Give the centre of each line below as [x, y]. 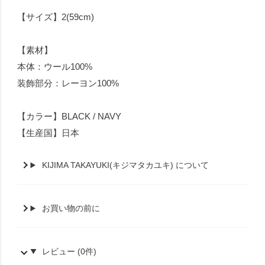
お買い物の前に [71, 209]
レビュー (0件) [70, 252]
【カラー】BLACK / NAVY [70, 117]
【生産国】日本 [49, 133]
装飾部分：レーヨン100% [68, 83]
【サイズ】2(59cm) [56, 17]
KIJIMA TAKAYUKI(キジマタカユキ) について [126, 165]
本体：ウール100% [55, 67]
